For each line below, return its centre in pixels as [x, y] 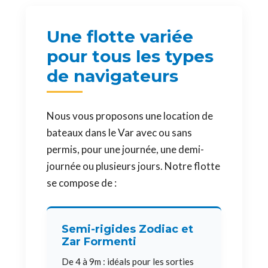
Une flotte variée [120, 36]
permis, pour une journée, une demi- [125, 149]
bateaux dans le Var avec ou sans [119, 133]
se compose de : [82, 183]
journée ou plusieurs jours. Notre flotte [133, 166]
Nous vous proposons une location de [130, 116]
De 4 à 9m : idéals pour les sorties [128, 261]
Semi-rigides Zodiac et [127, 229]
